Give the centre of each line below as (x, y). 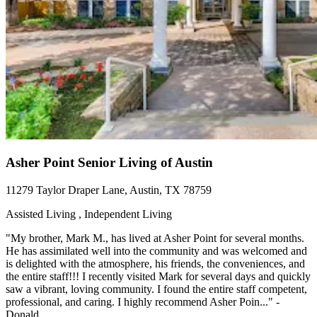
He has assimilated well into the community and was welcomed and (156, 251)
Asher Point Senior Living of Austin (109, 163)
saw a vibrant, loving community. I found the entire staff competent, (156, 289)
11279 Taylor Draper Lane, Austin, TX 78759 (109, 190)
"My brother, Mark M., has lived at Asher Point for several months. (155, 238)
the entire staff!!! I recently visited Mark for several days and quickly (158, 277)
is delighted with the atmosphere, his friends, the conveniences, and (155, 264)
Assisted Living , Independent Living (89, 214)
